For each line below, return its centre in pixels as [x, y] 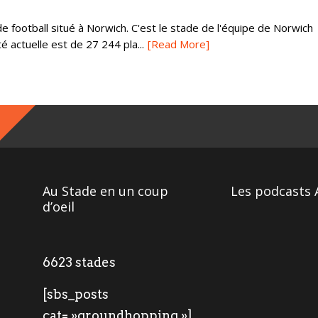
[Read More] [179, 44]
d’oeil [59, 207]
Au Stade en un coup [106, 191]
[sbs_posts [76, 294]
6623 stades [79, 262]
